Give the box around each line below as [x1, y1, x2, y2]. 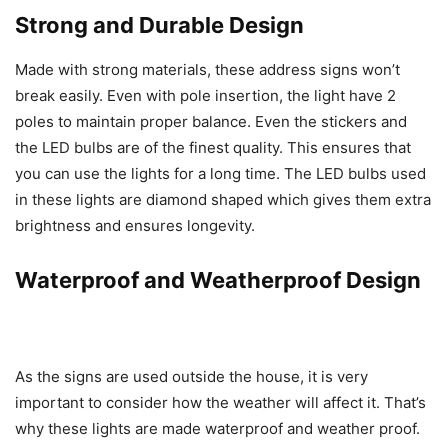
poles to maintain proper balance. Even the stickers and [15, 112, 407, 131]
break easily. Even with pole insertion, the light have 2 [15, 86, 396, 105]
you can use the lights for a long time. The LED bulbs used [15, 164, 426, 183]
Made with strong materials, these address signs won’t [15, 60, 400, 79]
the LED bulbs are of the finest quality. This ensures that [15, 138, 411, 157]
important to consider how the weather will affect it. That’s [15, 393, 426, 412]
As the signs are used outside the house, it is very [15, 367, 368, 386]
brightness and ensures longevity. [15, 216, 255, 235]
